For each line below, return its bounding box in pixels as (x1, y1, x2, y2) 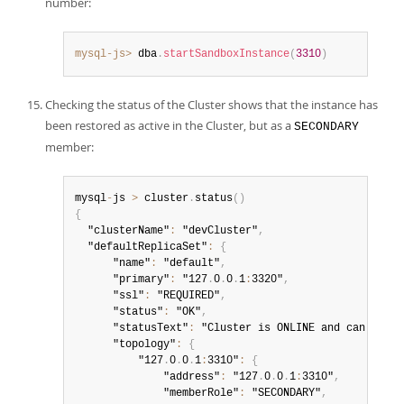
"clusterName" (75, 225, 170, 237)
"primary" (75, 273, 170, 286)
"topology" (75, 338, 176, 351)
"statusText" (75, 322, 188, 335)
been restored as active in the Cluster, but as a (45, 117, 294, 133)
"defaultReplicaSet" (75, 241, 207, 253)
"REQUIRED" (151, 289, 220, 302)
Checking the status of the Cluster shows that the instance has (45, 96, 378, 113)
